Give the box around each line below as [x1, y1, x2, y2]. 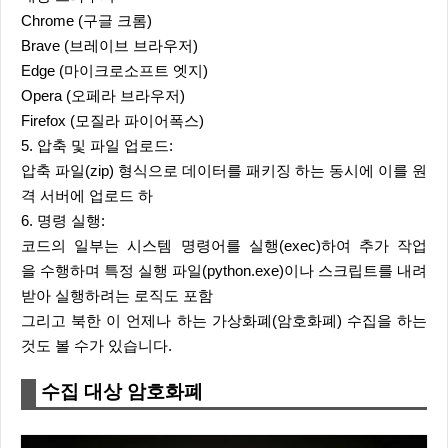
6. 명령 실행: [21, 213, 105, 229]
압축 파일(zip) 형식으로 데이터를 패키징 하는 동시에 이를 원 [21, 163, 427, 179]
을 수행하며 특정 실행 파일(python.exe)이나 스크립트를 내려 [21, 263, 427, 279]
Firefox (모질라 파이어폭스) [21, 113, 204, 129]
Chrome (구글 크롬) [21, 13, 152, 29]
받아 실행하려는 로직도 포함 [21, 288, 213, 304]
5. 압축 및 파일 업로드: [21, 138, 173, 154]
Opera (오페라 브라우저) [21, 88, 185, 104]
